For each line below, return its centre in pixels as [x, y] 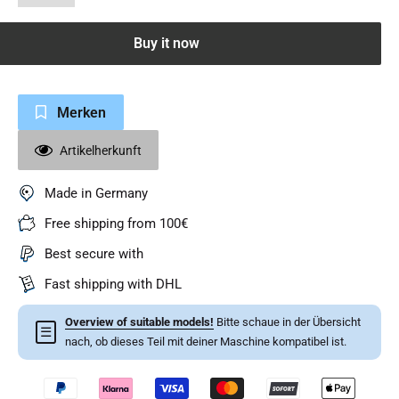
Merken [81, 112]
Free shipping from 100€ [116, 224]
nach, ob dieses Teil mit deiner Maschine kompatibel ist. [206, 342]
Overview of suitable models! [139, 322]
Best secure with [94, 254]
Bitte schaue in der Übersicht [287, 322]
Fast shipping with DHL [113, 284]
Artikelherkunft [101, 150]
